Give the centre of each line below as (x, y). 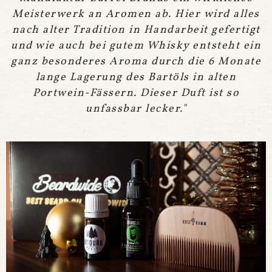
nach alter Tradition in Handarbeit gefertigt (136, 30)
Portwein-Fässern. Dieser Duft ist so (136, 93)
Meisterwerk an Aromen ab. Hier (107, 14)
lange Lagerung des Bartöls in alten (136, 77)
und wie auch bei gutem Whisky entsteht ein (136, 46)
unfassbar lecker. (134, 109)
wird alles (230, 14)
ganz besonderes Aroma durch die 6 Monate (136, 61)
